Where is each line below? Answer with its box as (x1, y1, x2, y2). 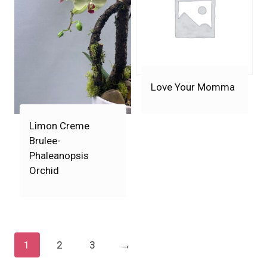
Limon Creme (29, 120, 89, 132)
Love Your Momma (150, 80, 235, 93)
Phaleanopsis (29, 150, 89, 162)
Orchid (29, 164, 59, 177)
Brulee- (29, 135, 61, 147)
